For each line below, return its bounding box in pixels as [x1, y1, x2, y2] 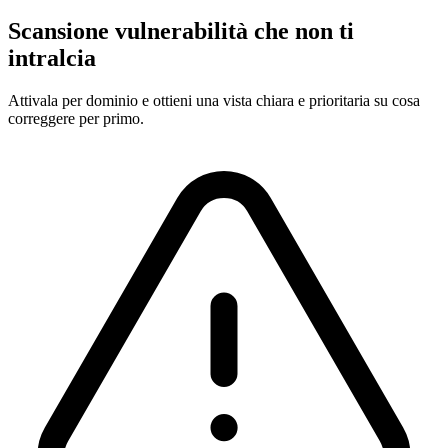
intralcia [8, 44, 96, 71]
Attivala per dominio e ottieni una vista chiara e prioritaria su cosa [8, 91, 420, 109]
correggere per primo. [8, 109, 144, 127]
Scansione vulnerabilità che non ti [8, 17, 354, 44]
